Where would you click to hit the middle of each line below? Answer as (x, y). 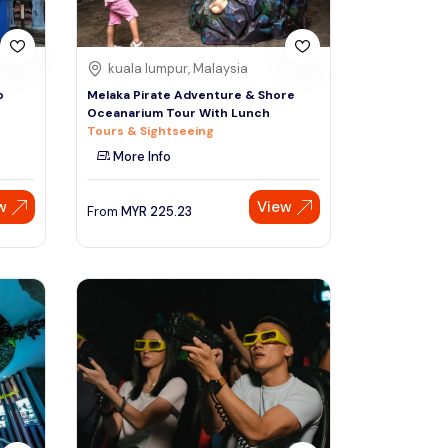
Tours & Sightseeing (150, 131)
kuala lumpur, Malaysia (178, 69)
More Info (140, 157)
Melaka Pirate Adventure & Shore (191, 95)
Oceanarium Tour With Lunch (178, 113)
